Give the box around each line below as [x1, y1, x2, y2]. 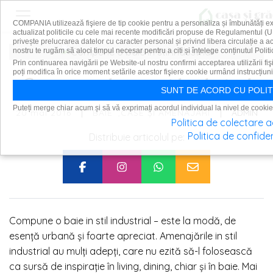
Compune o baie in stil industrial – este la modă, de [9, 214, 236, 227]
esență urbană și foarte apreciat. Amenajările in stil [9, 230, 237, 243]
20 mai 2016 [15, 107, 71, 118]
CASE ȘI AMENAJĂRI [120, 107, 210, 119]
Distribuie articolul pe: [88, 131, 185, 144]
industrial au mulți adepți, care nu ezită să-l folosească [9, 245, 252, 258]
